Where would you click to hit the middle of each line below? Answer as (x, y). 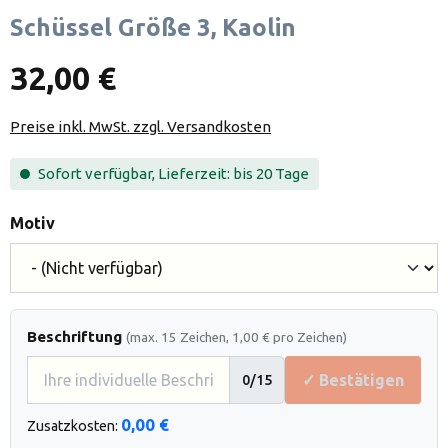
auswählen (97, 222)
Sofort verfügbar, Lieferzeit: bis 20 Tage (172, 173)
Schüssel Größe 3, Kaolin (153, 27)
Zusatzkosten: (74, 426)
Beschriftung (74, 336)
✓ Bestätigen (353, 380)
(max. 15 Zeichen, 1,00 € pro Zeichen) (236, 337)
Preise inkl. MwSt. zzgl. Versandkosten (140, 126)
